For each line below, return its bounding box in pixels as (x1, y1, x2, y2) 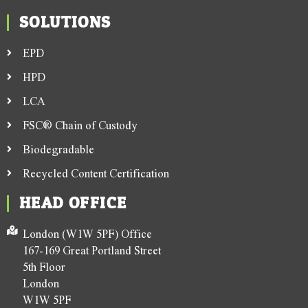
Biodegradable (22, 142, 94, 157)
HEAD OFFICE (19, 188, 127, 219)
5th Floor (22, 259, 65, 274)
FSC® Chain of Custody (22, 118, 137, 133)
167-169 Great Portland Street (22, 243, 161, 258)
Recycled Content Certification (22, 166, 169, 181)
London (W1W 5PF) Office (22, 226, 152, 241)
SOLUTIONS (19, 8, 111, 38)
